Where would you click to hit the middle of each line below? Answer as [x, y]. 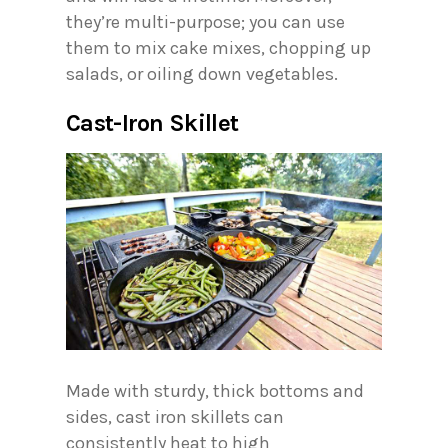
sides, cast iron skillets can [175, 417]
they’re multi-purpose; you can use [205, 21]
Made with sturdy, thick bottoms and [215, 391]
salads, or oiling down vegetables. [202, 73]
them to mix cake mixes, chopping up [218, 47]
